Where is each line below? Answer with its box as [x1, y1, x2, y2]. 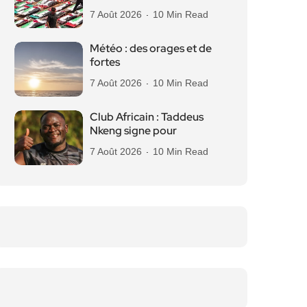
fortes [90, 55, 120, 69]
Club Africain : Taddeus [90, 110, 204, 124]
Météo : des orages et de [90, 41, 212, 56]
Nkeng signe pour [90, 123, 177, 138]
